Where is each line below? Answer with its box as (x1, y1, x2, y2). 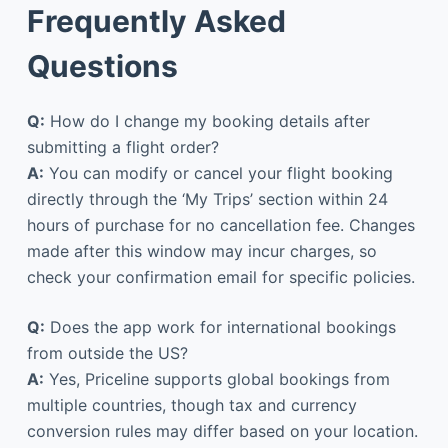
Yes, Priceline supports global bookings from (43, 368, 390, 389)
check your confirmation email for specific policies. (26, 266, 415, 287)
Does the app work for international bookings (44, 316, 396, 337)
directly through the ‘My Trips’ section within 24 (26, 188, 388, 209)
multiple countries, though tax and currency (26, 394, 357, 415)
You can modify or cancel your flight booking (43, 162, 393, 183)
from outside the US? (26, 342, 188, 363)
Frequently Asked (26, 2, 286, 39)
